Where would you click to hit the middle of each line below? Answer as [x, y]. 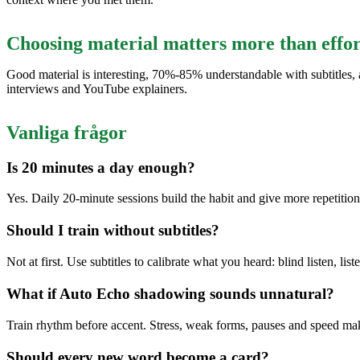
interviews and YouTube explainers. [97, 88]
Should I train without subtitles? [113, 231]
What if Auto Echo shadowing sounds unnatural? [170, 293]
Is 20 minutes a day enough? [101, 167]
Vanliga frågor [67, 132]
